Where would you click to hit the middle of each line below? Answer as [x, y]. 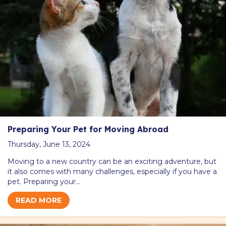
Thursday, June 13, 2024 [49, 145]
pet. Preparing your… [44, 182]
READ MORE [39, 201]
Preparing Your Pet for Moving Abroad [88, 129]
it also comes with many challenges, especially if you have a [112, 172]
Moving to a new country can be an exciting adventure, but [112, 162]
